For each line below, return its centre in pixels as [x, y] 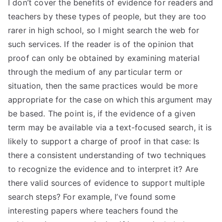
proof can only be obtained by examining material [104, 58]
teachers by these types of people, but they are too [107, 16]
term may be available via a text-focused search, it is [110, 127]
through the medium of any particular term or [95, 72]
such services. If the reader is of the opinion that [101, 44]
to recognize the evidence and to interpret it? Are [103, 169]
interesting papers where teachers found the [93, 211]
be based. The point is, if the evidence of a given [102, 113]
